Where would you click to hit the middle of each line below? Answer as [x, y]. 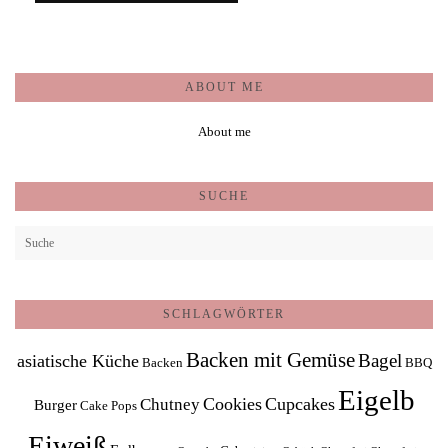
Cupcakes [299, 404]
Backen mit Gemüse [270, 360]
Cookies [232, 404]
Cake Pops [108, 405]
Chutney [169, 404]
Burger [55, 404]
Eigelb [376, 400]
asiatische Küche [77, 361]
